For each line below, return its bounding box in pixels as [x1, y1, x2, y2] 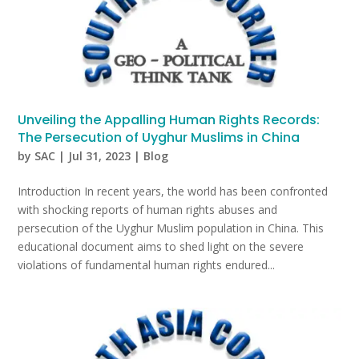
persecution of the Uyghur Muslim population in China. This [18, 220, 325, 236]
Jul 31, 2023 [68, 147, 131, 163]
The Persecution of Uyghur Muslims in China [18, 127, 301, 147]
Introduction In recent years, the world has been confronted [18, 183, 329, 199]
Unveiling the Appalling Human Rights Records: [18, 110, 321, 129]
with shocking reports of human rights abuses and [18, 201, 278, 217]
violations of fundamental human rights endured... [18, 256, 276, 272]
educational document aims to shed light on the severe [18, 238, 305, 254]
